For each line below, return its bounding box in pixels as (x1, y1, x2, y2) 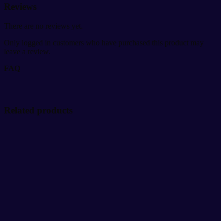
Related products (4, 105, 73, 115)
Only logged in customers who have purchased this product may (4, 38, 204, 47)
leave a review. (4, 47, 50, 56)
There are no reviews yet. (4, 21, 83, 30)
